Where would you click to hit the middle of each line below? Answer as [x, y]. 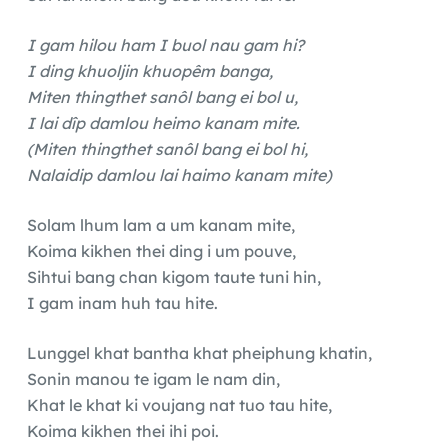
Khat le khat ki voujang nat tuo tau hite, [179, 405]
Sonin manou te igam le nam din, [153, 379]
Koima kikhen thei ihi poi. [122, 431]
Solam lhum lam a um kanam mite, [160, 225]
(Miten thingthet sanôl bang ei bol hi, [167, 149]
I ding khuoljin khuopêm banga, [149, 71]
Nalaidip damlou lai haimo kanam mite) [179, 175]
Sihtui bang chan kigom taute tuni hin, [173, 277]
